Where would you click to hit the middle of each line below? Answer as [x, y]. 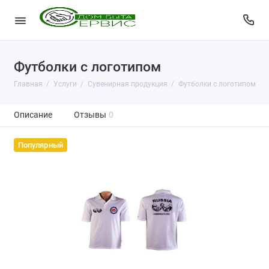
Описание [33, 115]
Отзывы [90, 115]
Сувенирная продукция [127, 84]
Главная [28, 84]
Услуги [65, 84]
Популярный [40, 145]
